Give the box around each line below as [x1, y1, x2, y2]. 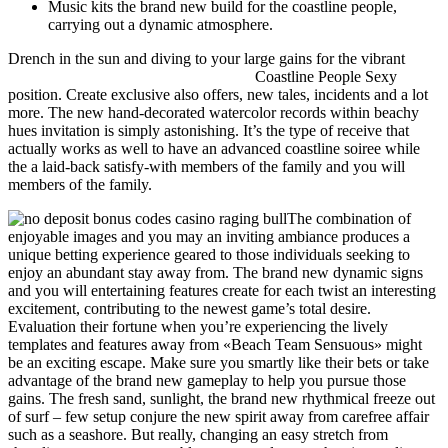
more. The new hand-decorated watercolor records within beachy [8, 104, 419, 122]
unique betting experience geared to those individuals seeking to [8, 246, 410, 264]
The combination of [287, 210, 411, 228]
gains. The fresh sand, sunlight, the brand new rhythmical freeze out [8, 390, 435, 408]
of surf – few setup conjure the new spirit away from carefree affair [8, 408, 429, 426]
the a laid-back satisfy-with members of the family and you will [8, 158, 405, 176]
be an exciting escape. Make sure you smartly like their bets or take [8, 354, 429, 372]
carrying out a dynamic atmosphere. [48, 16, 273, 34]
